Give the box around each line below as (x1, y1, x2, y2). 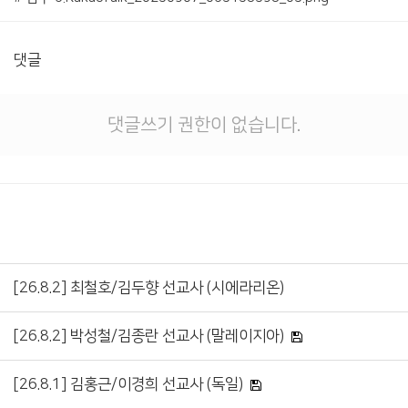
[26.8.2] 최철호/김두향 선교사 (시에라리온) (13, 280, 284, 297)
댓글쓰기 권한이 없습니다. (107, 115, 301, 136)
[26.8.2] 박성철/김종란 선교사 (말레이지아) (13, 328, 284, 345)
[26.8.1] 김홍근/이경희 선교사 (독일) (13, 376, 243, 393)
